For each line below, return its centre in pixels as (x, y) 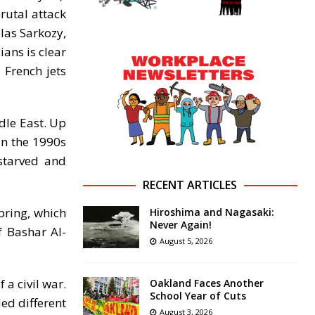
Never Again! (180, 225)
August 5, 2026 (186, 241)
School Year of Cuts (198, 296)
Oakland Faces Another (206, 283)
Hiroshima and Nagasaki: (212, 212)
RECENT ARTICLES (190, 185)
